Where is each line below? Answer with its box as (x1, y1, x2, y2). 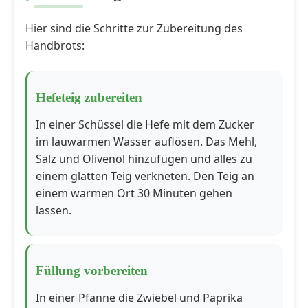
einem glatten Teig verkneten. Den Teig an (36, 168, 254, 184)
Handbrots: (25, 38, 85, 53)
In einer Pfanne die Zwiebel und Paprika (36, 290, 243, 305)
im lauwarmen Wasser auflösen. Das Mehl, (36, 134, 257, 149)
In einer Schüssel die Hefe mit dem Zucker (36, 117, 254, 132)
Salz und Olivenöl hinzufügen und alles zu (36, 151, 252, 166)
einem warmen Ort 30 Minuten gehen (36, 186, 232, 201)
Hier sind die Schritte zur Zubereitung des (25, 21, 243, 36)
